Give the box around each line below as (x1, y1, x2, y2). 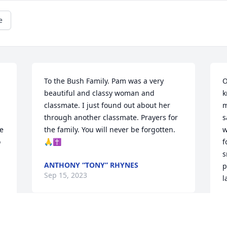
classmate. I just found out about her (44, 100, 171, 110)
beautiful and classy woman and (44, 88, 155, 98)
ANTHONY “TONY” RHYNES (44, 160, 139, 170)
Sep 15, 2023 (44, 170, 88, 180)
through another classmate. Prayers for (44, 112, 178, 123)
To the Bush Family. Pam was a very (44, 76, 164, 86)
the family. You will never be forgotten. (44, 125, 176, 135)
